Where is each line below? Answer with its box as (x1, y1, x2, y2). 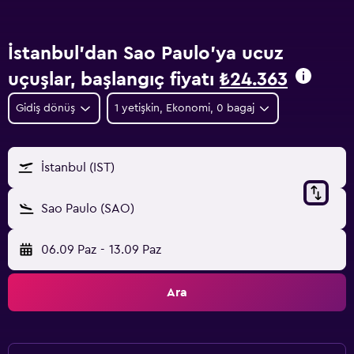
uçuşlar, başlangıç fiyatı (8, 70, 220, 89)
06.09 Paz (41, 243, 96, 256)
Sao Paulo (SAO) (41, 202, 134, 215)
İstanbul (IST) (41, 161, 115, 174)
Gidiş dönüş (16, 103, 75, 114)
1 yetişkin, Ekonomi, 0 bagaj (114, 103, 254, 114)
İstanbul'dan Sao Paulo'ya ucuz (8, 44, 283, 63)
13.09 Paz (108, 243, 161, 256)
